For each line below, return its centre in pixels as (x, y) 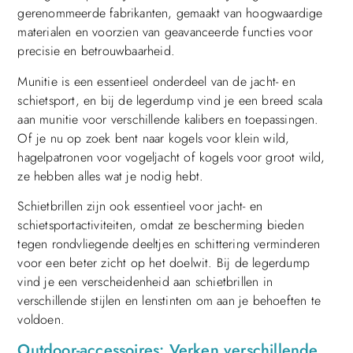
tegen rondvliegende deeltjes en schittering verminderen (169, 244)
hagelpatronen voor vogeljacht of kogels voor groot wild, (171, 157)
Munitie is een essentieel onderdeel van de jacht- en (156, 81)
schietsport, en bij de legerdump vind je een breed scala (170, 100)
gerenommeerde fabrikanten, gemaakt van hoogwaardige (170, 13)
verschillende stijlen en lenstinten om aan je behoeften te (169, 301)
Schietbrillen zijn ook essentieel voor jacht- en (140, 206)
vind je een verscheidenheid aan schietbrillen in (145, 282)
